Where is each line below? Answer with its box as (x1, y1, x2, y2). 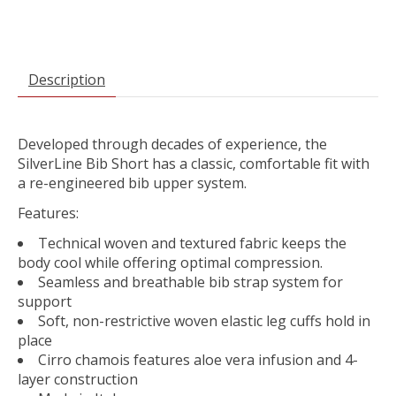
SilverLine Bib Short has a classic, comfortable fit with (18, 154, 369, 174)
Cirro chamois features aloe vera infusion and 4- (38, 350, 358, 370)
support (18, 292, 72, 312)
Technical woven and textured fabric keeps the (38, 233, 346, 254)
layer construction (18, 369, 138, 390)
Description (28, 70, 105, 90)
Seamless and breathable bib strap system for (38, 272, 343, 293)
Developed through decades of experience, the (18, 134, 327, 155)
